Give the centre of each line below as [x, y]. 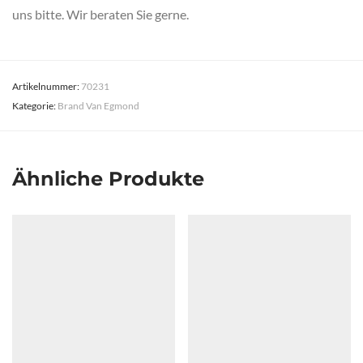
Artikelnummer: [47, 86]
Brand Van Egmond [98, 105]
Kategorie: [35, 105]
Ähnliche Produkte [108, 178]
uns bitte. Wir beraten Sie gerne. [100, 14]
